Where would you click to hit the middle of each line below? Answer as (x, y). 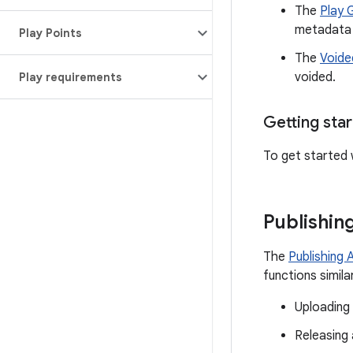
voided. (315, 77)
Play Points (50, 33)
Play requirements (71, 77)
